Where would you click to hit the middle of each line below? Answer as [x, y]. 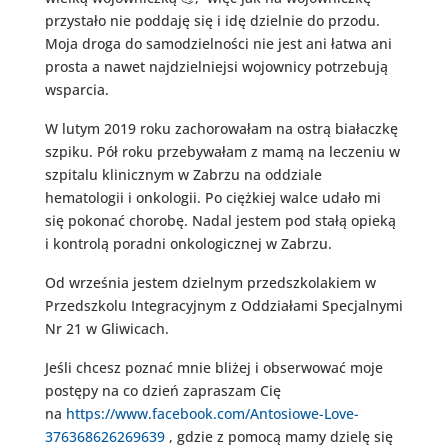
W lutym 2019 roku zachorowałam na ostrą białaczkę [221, 128]
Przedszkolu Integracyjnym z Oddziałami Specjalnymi [223, 305]
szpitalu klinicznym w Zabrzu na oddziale [183, 174]
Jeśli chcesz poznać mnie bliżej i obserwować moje [213, 367]
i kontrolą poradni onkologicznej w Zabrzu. [188, 243]
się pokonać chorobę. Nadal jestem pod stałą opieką [220, 220]
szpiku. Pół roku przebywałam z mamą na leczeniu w [222, 151]
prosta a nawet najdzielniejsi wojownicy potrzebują [216, 66]
